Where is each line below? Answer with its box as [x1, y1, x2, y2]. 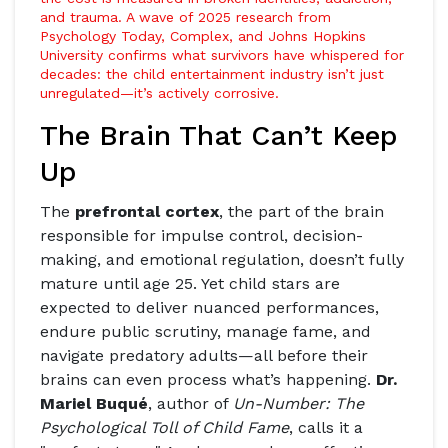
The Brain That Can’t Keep [40, 119, 398, 152]
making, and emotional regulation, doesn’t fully [40, 250, 404, 269]
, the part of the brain [219, 202, 384, 221]
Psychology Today [40, 28, 161, 44]
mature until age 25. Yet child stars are [40, 274, 340, 293]
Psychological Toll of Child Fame [40, 418, 289, 437]
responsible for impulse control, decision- [40, 226, 363, 245]
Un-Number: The [233, 394, 364, 413]
